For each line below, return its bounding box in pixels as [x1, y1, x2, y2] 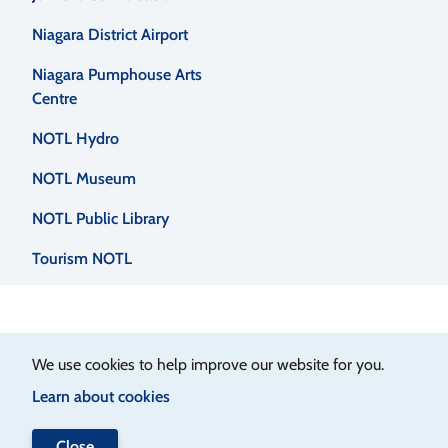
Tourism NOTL [32, 249, 132, 269]
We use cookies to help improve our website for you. [32, 355, 384, 374]
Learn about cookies [32, 387, 170, 406]
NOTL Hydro [32, 129, 119, 149]
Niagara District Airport [32, 25, 188, 45]
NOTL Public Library [32, 209, 169, 229]
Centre [32, 89, 77, 109]
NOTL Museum [32, 169, 136, 189]
